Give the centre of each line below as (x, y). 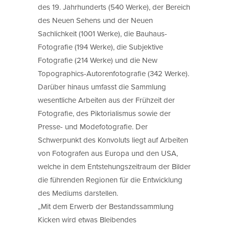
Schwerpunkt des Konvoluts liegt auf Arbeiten (113, 140)
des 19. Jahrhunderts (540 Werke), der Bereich (114, 7)
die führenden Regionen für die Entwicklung (110, 179)
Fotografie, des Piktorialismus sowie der (104, 113)
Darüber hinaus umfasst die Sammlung (102, 86)
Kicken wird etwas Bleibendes (87, 219)
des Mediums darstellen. (78, 193)
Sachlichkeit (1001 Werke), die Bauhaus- (102, 33)
